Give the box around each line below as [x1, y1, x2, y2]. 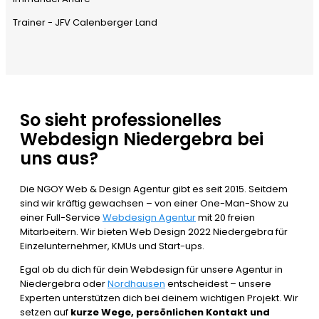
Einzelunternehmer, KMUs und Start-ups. [20, 239, 204, 253]
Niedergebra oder [20, 277, 108, 291]
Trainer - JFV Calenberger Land [13, 16, 157, 30]
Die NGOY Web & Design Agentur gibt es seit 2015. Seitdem [20, 182, 288, 197]
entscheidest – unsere [165, 277, 271, 291]
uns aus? [20, 147, 98, 171]
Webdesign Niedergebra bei [20, 127, 263, 152]
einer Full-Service [20, 211, 103, 225]
